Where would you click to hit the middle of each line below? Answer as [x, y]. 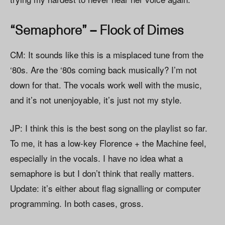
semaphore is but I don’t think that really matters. [102, 173]
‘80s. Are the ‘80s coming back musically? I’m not [103, 70]
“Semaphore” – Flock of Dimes [97, 30]
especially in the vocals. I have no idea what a [96, 158]
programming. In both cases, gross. [77, 203]
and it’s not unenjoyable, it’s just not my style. [96, 100]
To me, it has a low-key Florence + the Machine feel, [108, 143]
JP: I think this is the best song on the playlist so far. [109, 128]
